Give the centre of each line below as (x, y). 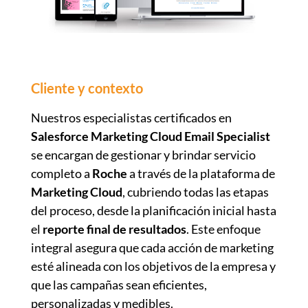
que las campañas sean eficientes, (119, 284)
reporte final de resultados (114, 229)
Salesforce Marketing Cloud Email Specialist (150, 136)
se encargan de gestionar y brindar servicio (143, 154)
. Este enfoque (223, 229)
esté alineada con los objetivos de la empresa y (153, 266)
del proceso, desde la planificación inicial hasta (153, 210)
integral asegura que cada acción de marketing (152, 247)
